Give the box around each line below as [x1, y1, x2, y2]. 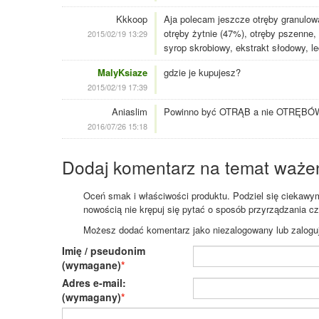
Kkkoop [116, 12, 147, 26]
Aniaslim [112, 105, 147, 119]
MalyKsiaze [98, 66, 147, 80]
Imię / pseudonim [62, 244, 145, 258]
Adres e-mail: [62, 276, 126, 291]
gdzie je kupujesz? [164, 66, 241, 80]
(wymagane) [62, 258, 121, 273]
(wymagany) [62, 290, 121, 305]
